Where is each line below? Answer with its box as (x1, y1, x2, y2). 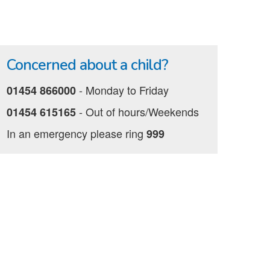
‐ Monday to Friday (76, 82, 169, 98)
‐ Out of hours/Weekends (76, 104, 199, 119)
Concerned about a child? (7, 55, 168, 75)
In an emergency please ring (7, 125, 146, 141)
